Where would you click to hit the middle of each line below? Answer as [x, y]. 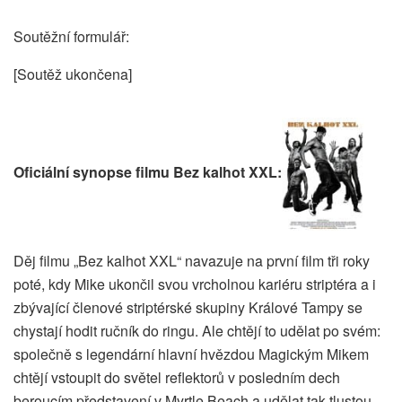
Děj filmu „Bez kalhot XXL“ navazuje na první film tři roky [192, 260]
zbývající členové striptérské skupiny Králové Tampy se [188, 307]
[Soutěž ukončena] [73, 74]
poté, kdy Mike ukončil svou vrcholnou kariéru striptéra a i [195, 284]
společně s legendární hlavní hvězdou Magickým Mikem [191, 354]
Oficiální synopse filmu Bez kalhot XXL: [148, 172]
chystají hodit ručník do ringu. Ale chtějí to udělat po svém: [197, 330]
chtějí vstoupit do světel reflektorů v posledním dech [177, 377]
